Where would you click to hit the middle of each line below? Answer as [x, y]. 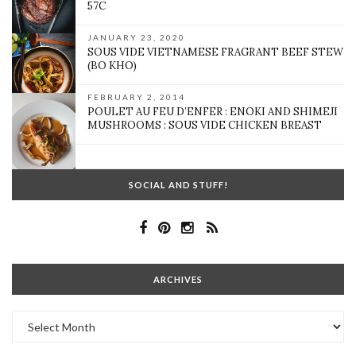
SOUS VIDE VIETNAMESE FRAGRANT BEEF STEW [215, 52]
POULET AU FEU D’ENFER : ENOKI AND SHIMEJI [213, 112]
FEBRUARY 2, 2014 [136, 97]
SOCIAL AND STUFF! [178, 185]
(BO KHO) [112, 66]
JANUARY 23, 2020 [136, 38]
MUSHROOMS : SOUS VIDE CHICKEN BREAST [205, 126]
